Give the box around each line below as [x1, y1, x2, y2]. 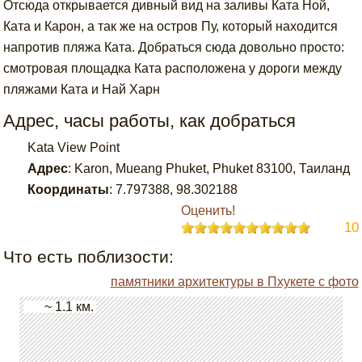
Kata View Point [27, 141, 120, 154]
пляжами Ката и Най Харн [3, 82, 167, 96]
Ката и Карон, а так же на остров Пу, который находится [3, 19, 339, 33]
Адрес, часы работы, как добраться [3, 111, 297, 131]
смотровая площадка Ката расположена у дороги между [3, 61, 343, 75]
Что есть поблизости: [3, 247, 175, 266]
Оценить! [180, 204, 235, 217]
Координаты [27, 183, 110, 196]
